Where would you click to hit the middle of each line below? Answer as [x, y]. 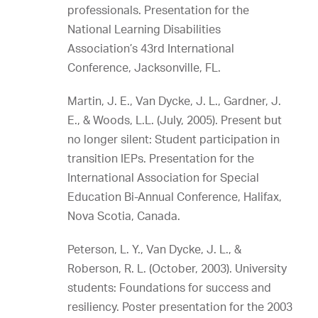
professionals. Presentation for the [158, 10]
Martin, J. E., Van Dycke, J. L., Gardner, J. [174, 101]
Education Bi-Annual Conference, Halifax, [175, 197]
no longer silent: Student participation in [174, 139]
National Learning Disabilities [144, 29]
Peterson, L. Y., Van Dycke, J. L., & [154, 249]
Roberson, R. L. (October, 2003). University [177, 268]
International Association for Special [163, 177]
